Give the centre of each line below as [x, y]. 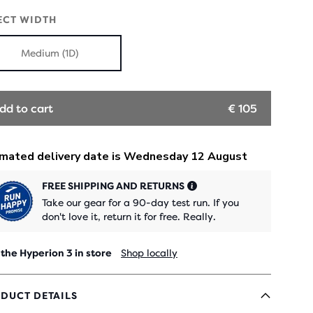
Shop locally [149, 253]
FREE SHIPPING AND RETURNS [113, 186]
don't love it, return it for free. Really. [129, 217]
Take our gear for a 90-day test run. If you [140, 203]
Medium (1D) [50, 53]
